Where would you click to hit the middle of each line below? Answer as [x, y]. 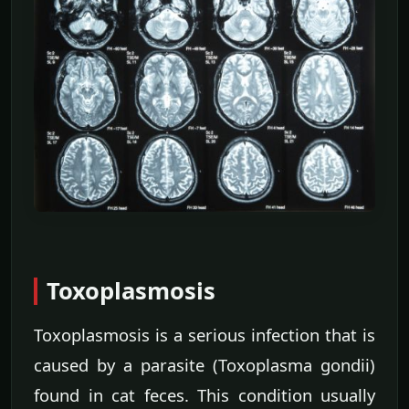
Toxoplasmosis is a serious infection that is [204, 334]
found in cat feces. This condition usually [204, 394]
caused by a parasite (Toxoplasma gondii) [204, 364]
